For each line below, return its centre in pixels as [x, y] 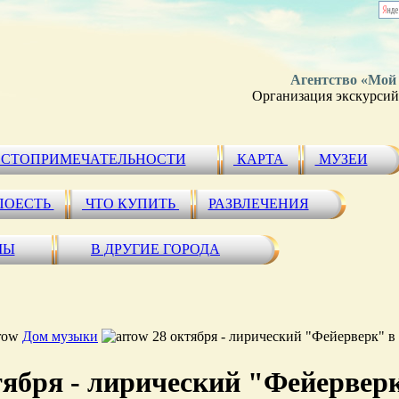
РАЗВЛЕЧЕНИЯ [258, 204]
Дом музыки [60, 336]
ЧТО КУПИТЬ [130, 204]
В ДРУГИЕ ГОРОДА [155, 249]
